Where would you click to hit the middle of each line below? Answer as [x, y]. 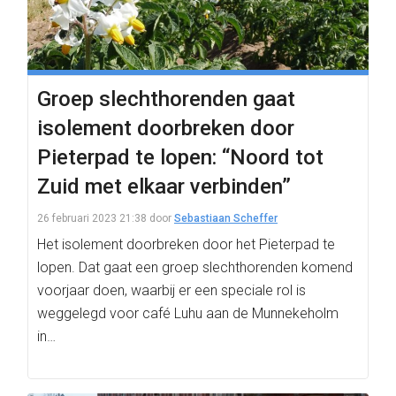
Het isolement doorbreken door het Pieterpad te [186, 244]
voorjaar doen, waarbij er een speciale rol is [171, 290]
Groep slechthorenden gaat [166, 99]
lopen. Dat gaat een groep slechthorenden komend [195, 267]
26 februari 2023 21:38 [92, 218]
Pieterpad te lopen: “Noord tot [180, 157]
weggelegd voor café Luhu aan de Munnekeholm [188, 313]
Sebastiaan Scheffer [226, 218]
